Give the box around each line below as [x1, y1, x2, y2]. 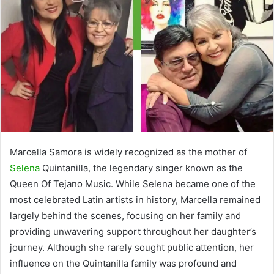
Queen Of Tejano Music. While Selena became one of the [10, 177, 256, 190]
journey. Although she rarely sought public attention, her [10, 241, 254, 253]
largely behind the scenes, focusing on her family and [10, 209, 241, 221]
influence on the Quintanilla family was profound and [10, 257, 237, 269]
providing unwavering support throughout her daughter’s [10, 225, 256, 237]
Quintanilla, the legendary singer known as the [40, 161, 243, 174]
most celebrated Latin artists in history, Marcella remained [10, 193, 261, 206]
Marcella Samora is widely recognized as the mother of [10, 146, 247, 158]
